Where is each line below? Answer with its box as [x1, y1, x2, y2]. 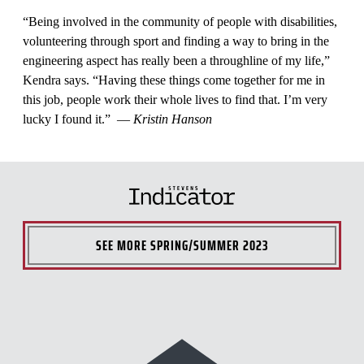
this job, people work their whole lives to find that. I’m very [23, 92, 327, 106]
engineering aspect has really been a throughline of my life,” [23, 53, 330, 67]
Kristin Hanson [133, 111, 212, 126]
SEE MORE [95, 234, 150, 258]
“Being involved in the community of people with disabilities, [23, 14, 337, 28]
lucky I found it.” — [23, 111, 133, 126]
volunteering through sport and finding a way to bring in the [23, 33, 329, 48]
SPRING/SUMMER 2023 [149, 234, 269, 258]
